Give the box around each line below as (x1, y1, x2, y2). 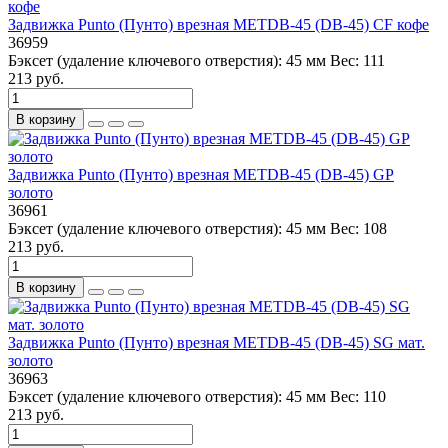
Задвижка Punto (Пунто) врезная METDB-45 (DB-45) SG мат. (8, 333, 425, 351)
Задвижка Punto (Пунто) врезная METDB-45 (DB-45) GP (8, 165, 394, 183)
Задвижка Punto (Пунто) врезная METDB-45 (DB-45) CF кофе (8, 15, 429, 33)
